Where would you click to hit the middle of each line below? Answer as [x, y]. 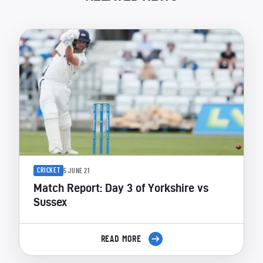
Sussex [50, 202]
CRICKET [49, 170]
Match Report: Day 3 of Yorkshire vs [121, 188]
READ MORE [122, 239]
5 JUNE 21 [77, 171]
